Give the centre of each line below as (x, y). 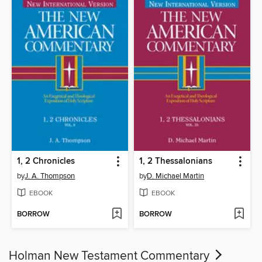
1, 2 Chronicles (46, 161)
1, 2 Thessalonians (176, 161)
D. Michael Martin (175, 176)
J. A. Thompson (50, 176)
